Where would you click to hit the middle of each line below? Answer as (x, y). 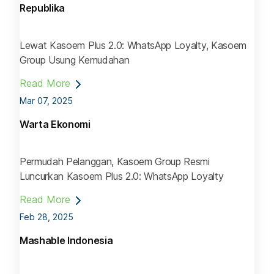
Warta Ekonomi (55, 124)
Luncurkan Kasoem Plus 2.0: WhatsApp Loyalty (122, 176)
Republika (43, 8)
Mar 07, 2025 (46, 101)
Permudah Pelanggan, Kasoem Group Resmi (115, 162)
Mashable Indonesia (66, 241)
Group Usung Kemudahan (75, 60)
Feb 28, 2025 (46, 217)
